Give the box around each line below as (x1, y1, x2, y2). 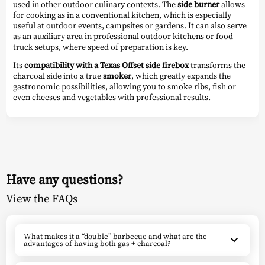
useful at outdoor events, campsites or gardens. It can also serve (13, 19, 247, 31)
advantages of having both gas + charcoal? (24, 238, 170, 248)
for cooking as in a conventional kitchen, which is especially (13, 8, 231, 21)
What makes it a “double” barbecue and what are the (24, 231, 207, 241)
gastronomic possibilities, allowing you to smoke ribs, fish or (13, 80, 236, 92)
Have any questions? (6, 170, 123, 188)
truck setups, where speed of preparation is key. (13, 40, 188, 53)
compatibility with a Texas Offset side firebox (24, 59, 189, 71)
